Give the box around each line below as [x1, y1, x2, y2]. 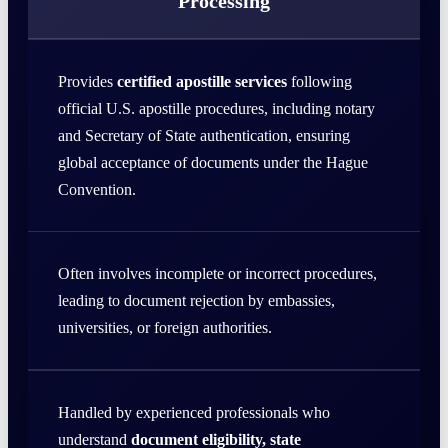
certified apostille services [117, 73, 287, 91]
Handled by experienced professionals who [58, 404, 330, 422]
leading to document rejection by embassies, [58, 292, 335, 310]
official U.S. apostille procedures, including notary [58, 100, 375, 118]
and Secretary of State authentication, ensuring [58, 127, 350, 145]
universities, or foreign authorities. [58, 319, 272, 337]
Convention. [58, 181, 136, 199]
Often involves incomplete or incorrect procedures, [58, 265, 377, 283]
